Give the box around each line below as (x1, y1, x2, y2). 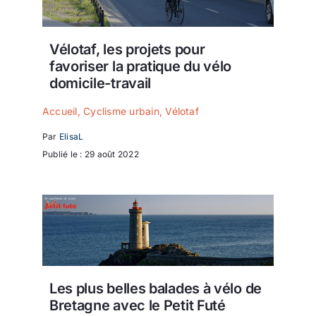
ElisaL (59, 130, 84, 142)
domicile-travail (49, 74, 152, 92)
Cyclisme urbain (83, 105, 159, 118)
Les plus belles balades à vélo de (49, 279, 262, 297)
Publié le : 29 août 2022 (42, 148, 139, 159)
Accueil (42, 105, 78, 118)
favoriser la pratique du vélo (49, 57, 232, 75)
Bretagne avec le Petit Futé (49, 296, 226, 314)
